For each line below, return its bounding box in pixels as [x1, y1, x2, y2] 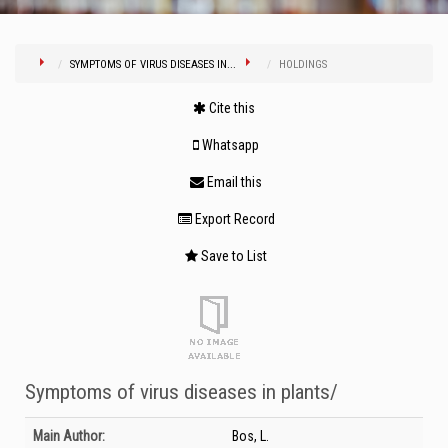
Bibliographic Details [25, 420, 140, 436]
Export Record [191, 211, 275, 227]
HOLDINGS [279, 58, 327, 71]
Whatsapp [199, 137, 259, 153]
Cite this [206, 100, 255, 116]
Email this [204, 174, 262, 190]
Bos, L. [232, 428, 269, 444]
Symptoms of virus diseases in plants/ [25, 380, 338, 404]
